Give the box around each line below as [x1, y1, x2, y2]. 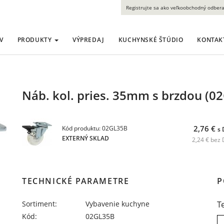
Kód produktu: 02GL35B [62, 124, 127, 132]
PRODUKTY [17, 35, 53, 44]
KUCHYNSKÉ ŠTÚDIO [118, 35, 183, 44]
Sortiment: [22, 199, 57, 208]
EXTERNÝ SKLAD [62, 134, 109, 142]
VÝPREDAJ [72, 35, 104, 44]
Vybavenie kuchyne [85, 199, 150, 208]
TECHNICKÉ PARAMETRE [22, 175, 129, 186]
